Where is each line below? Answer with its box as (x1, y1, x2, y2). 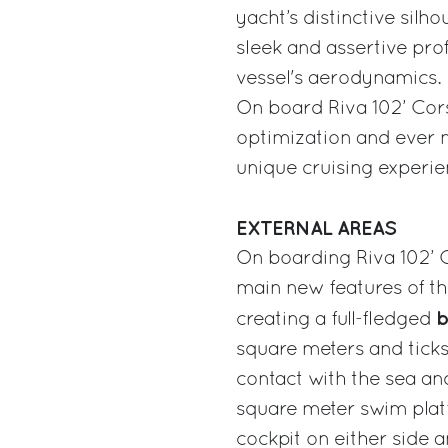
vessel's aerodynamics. (236, 69, 441, 88)
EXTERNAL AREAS (236, 219, 396, 238)
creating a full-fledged (236, 310, 436, 329)
